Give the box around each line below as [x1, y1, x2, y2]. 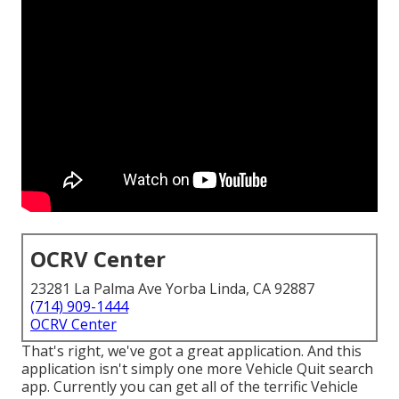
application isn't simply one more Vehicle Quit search [21, 359, 373, 379]
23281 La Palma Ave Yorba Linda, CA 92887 [30, 279, 314, 299]
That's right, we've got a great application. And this [21, 341, 362, 362]
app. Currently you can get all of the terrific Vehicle [21, 377, 358, 397]
